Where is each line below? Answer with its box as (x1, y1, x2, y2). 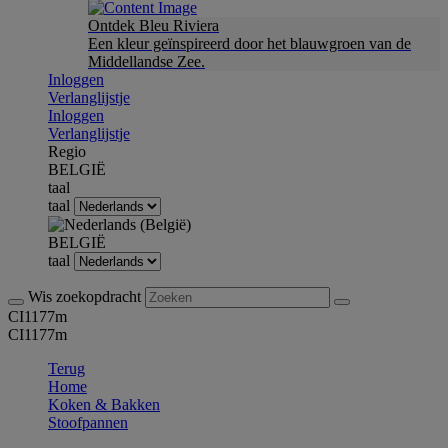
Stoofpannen (48, 414, 128, 431)
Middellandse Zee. (88, 53, 205, 70)
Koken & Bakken (48, 396, 160, 413)
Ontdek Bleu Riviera (88, 17, 219, 34)
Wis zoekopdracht (28, 288, 145, 305)
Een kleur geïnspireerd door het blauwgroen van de (88, 35, 411, 52)
